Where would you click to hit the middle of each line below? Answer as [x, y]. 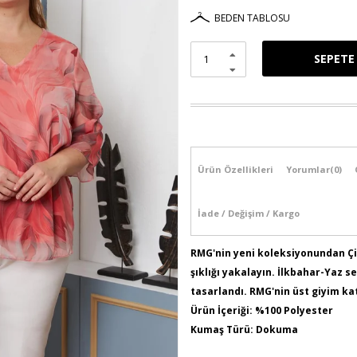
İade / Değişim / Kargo [249, 213]
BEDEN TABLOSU [252, 18]
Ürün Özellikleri [235, 169]
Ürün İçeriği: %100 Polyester [262, 310]
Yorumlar [308, 169]
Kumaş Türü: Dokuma [244, 330]
